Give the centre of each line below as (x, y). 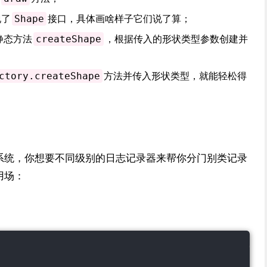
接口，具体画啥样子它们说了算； (119, 18)
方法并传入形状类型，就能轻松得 (175, 76)
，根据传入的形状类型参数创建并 (176, 39)
